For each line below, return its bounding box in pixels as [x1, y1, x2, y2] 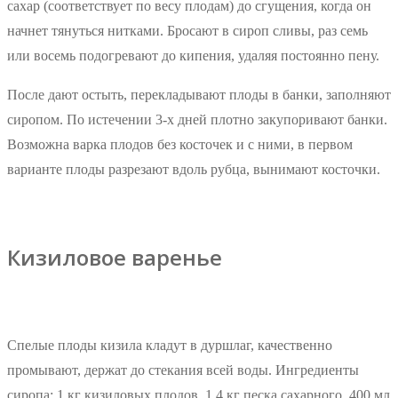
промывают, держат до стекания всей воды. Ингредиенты [7, 362, 359, 378]
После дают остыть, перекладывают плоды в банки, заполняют [7, 87, 391, 103]
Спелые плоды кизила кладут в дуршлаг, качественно [7, 337, 332, 353]
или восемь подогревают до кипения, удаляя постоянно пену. [7, 48, 379, 64]
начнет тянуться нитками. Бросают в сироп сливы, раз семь [7, 23, 368, 39]
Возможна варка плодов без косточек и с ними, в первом [7, 137, 353, 153]
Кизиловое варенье [7, 243, 222, 273]
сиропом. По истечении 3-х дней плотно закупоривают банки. [7, 112, 387, 128]
